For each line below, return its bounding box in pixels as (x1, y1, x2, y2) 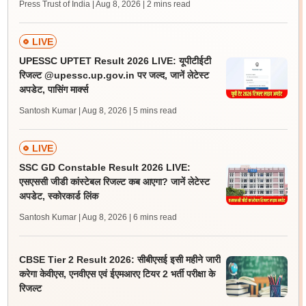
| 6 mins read (128, 212, 177, 222)
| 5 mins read (128, 106, 177, 115)
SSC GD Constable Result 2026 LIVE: (18, 162, 191, 173)
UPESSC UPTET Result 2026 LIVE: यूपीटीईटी (18, 55, 211, 66)
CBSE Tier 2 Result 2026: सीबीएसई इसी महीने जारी (18, 254, 221, 265)
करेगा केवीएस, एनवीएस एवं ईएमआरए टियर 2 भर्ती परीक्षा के (18, 268, 215, 279)
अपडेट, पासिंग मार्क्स (18, 84, 88, 95)
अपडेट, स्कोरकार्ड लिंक (18, 191, 98, 201)
